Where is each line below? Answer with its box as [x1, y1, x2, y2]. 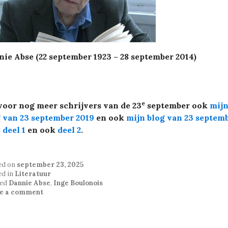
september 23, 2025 [17, 160, 83, 169]
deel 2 [58, 124, 81, 135]
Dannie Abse [9, 178, 50, 187]
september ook [145, 100, 210, 110]
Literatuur [15, 169, 51, 178]
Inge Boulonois [53, 178, 103, 187]
